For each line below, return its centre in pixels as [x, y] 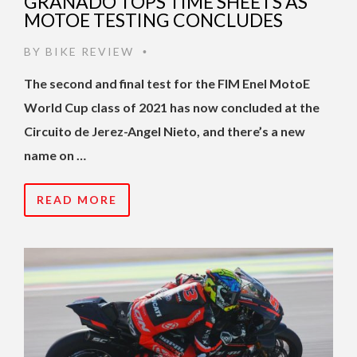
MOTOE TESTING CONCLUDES [153, 20]
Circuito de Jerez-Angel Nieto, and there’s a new [165, 131]
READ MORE [77, 200]
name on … [55, 155]
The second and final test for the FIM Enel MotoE [167, 84]
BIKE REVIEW [90, 52]
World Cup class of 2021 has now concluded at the [172, 108]
